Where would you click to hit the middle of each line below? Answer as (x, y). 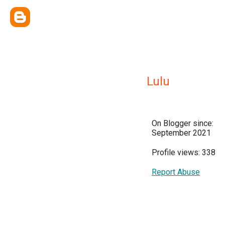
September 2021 (181, 133)
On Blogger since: (183, 123)
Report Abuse (176, 172)
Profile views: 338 (184, 152)
